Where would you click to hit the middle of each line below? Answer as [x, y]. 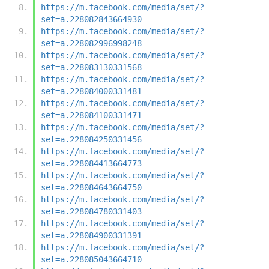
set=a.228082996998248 [91, 43]
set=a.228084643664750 [91, 187]
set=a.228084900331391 [91, 235]
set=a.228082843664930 [91, 19]
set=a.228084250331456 [91, 139]
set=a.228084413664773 [91, 163]
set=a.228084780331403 [91, 211]
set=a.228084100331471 [91, 115]
